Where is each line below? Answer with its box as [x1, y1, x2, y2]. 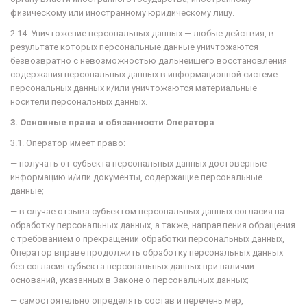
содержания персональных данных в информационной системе [10, 69, 278, 79]
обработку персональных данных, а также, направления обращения [10, 220, 295, 230]
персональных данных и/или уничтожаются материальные [10, 83, 257, 93]
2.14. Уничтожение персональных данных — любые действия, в [10, 28, 274, 38]
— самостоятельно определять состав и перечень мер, [10, 295, 243, 306]
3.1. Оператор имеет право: [10, 138, 125, 148]
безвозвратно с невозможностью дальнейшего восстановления [10, 56, 287, 66]
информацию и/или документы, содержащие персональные [10, 172, 262, 182]
